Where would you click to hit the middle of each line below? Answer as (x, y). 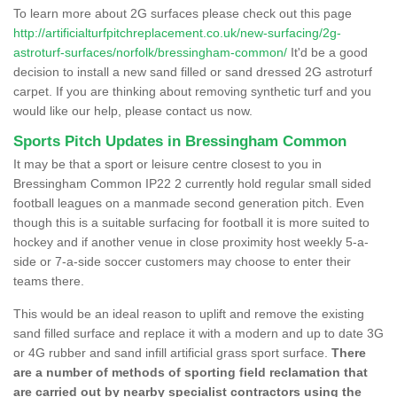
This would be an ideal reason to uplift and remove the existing (189, 313)
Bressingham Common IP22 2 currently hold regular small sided (192, 183)
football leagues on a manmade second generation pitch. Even (189, 202)
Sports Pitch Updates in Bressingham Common (180, 141)
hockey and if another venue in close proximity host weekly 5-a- (191, 241)
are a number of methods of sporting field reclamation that (191, 372)
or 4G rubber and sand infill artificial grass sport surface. (172, 352)
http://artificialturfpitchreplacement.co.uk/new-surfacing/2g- (177, 32)
